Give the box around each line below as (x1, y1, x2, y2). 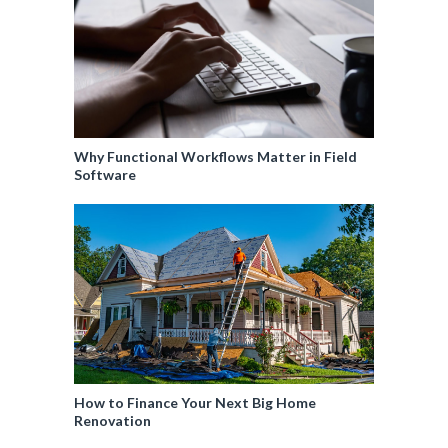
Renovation (74, 411, 151, 429)
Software (74, 165, 136, 183)
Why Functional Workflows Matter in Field (74, 147, 357, 165)
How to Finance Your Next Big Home (74, 393, 316, 411)
